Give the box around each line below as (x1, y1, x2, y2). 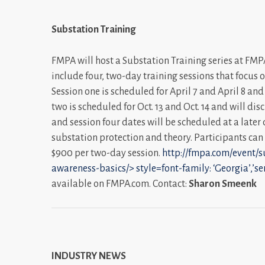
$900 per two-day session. (51, 147, 162, 159)
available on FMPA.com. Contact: (51, 178, 189, 189)
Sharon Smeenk (189, 178, 257, 189)
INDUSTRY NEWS (51, 250, 126, 261)
